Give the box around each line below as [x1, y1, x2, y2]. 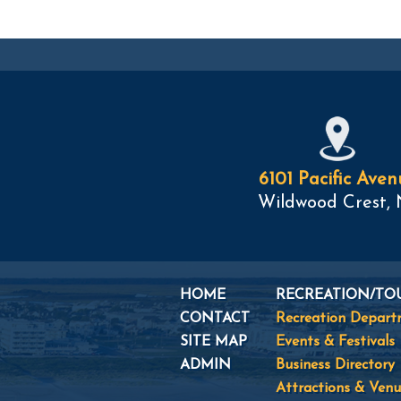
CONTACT [180, 311, 250, 326]
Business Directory [276, 358, 395, 372]
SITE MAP [180, 335, 247, 349]
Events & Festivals [276, 335, 395, 349]
